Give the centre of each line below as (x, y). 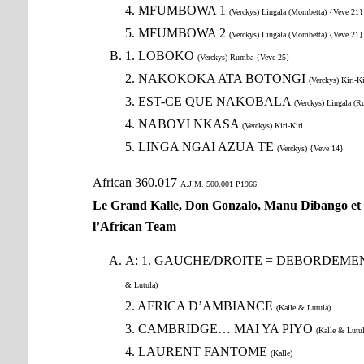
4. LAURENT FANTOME (197, 352)
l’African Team (134, 227)
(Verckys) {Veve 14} (310, 149)
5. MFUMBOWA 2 (177, 33)
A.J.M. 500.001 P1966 (218, 184)
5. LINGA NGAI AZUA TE (201, 147)
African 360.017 (136, 183)
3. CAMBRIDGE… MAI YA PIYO (220, 329)
